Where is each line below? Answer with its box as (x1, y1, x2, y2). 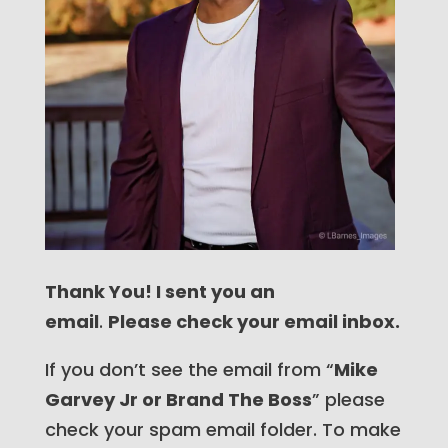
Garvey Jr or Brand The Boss (44, 387, 312, 412)
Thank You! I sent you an (44, 279, 275, 304)
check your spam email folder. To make (44, 417, 401, 442)
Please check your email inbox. (107, 309, 400, 334)
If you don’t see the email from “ (44, 357, 334, 382)
